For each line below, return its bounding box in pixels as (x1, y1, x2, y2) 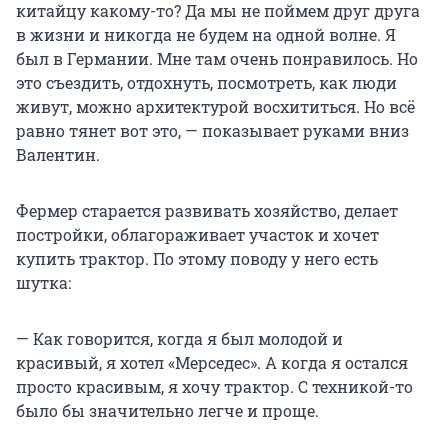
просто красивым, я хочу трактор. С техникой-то (16, 376, 413, 398)
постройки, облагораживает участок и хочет (16, 224, 379, 246)
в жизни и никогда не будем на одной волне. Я (16, 24, 396, 46)
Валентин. (16, 144, 100, 166)
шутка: (16, 272, 71, 294)
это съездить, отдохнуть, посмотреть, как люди (16, 72, 397, 94)
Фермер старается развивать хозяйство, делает (16, 200, 398, 222)
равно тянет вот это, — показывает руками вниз (16, 120, 409, 142)
